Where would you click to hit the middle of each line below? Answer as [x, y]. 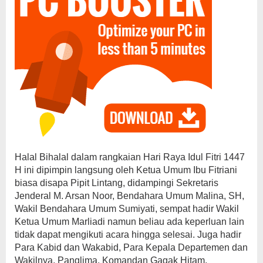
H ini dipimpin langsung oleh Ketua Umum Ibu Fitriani [126, 170]
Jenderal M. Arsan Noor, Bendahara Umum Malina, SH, [129, 195]
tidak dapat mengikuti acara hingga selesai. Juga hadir [128, 234]
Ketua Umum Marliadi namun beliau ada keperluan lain [129, 221]
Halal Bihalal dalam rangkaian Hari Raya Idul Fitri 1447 [130, 157]
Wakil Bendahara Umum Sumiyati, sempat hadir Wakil [127, 208]
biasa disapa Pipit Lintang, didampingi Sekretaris [117, 183]
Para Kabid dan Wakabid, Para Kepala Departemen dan [131, 247]
